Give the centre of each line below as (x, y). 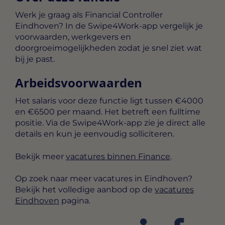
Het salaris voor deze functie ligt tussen (95, 101)
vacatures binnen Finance (118, 156)
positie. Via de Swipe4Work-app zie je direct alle (110, 123)
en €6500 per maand (58, 112)
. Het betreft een (135, 112)
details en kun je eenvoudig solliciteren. (95, 134)
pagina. (75, 201)
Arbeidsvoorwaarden (79, 83)
